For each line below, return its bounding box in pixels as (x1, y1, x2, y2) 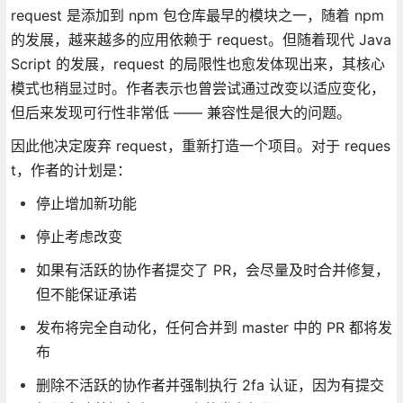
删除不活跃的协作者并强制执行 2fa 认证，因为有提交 (35, 375, 384, 394)
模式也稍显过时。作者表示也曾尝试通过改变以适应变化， (10, 78, 385, 97)
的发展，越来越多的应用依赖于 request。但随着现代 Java (10, 30, 391, 49)
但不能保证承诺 (35, 284, 137, 303)
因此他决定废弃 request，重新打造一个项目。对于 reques (10, 136, 390, 155)
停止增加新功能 (35, 193, 137, 212)
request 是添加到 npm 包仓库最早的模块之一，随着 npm (10, 5, 384, 24)
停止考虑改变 (35, 227, 122, 246)
